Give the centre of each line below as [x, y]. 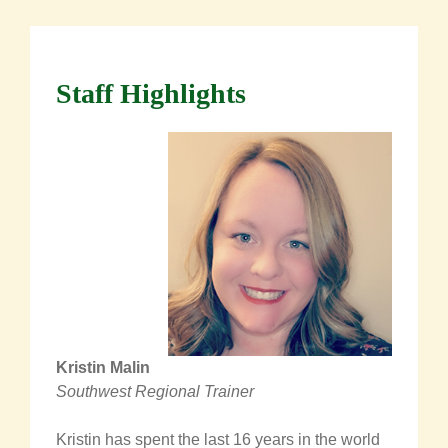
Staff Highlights [151, 94]
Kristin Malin [103, 368]
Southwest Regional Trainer [155, 392]
